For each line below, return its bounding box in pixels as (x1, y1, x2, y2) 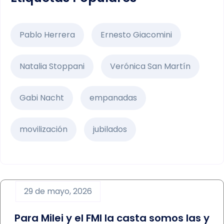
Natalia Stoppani (19, 60, 84, 72)
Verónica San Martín (110, 60, 190, 72)
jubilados (93, 123, 127, 135)
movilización (19, 123, 67, 135)
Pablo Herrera (19, 29, 75, 40)
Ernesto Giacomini (100, 29, 172, 40)
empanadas (89, 92, 137, 103)
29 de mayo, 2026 (24, 185, 92, 197)
